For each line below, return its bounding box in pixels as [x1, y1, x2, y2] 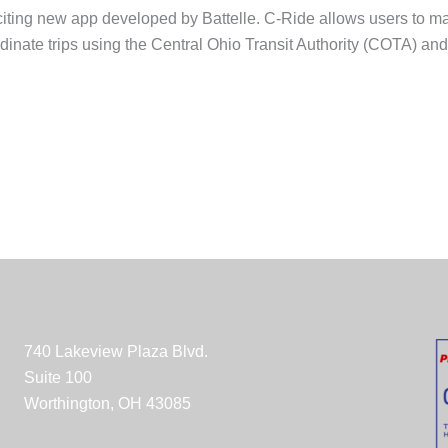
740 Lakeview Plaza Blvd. [23, 343, 208, 360]
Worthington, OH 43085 [23, 395, 191, 412]
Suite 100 [23, 369, 92, 386]
